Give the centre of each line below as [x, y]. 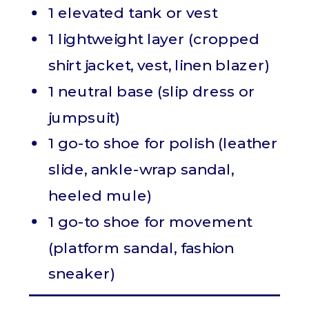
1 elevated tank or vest [133, 13]
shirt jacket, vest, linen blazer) [159, 65]
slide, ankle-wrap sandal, [141, 170]
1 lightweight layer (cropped [154, 39]
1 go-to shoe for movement [150, 222]
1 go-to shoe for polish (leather [163, 143]
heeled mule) [101, 196]
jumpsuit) [84, 117]
